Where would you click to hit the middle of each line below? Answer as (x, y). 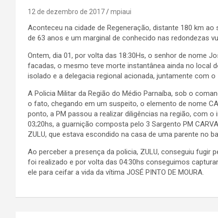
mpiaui (121, 12)
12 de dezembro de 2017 (66, 12)
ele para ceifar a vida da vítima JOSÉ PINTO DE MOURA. (116, 172)
